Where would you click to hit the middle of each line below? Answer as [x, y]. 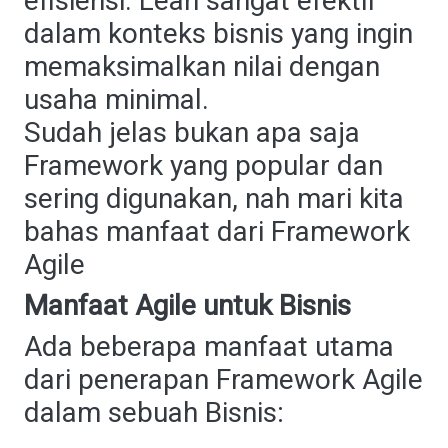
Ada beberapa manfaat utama [209, 346]
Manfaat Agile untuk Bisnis [187, 305]
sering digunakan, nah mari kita [214, 198]
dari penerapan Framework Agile [223, 379]
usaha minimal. [116, 99]
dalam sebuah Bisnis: [154, 412]
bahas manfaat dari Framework [217, 231]
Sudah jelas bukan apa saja [192, 132]
